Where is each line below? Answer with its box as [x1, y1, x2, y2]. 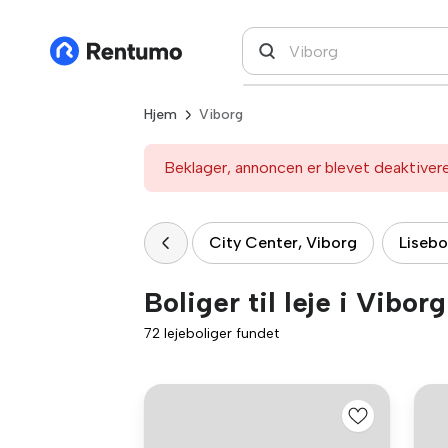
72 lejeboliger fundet [144, 325, 279, 342]
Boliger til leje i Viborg [144, 285, 446, 319]
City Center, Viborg [209, 233, 357, 252]
